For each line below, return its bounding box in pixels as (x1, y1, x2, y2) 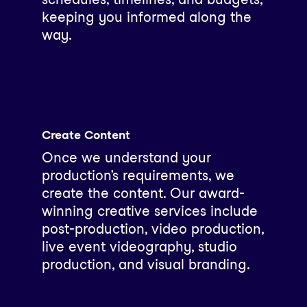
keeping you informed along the (41, 9, 251, 26)
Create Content (41, 127, 130, 142)
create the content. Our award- (41, 184, 245, 201)
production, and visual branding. (41, 256, 250, 273)
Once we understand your (41, 149, 211, 166)
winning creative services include (41, 202, 258, 219)
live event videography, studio (41, 238, 237, 255)
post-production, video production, (41, 220, 264, 237)
